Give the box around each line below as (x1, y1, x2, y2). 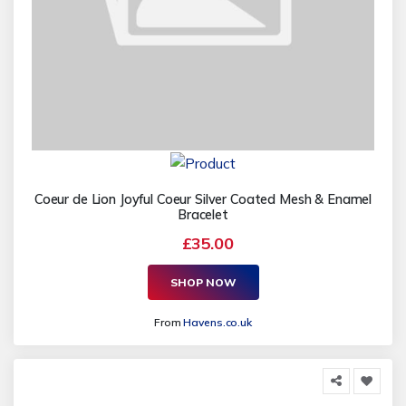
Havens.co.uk (183, 315, 252, 330)
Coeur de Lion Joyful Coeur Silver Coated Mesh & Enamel (34, 191, 372, 208)
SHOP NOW (169, 275, 237, 289)
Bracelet (178, 207, 228, 224)
